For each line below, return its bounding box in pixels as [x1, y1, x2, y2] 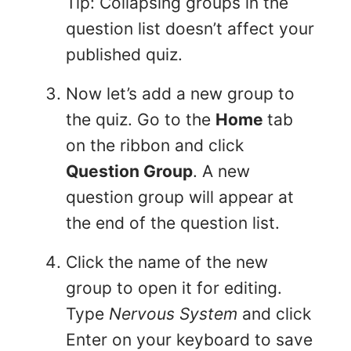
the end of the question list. [66, 212, 280, 233]
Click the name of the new [66, 251, 268, 272]
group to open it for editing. [66, 277, 282, 298]
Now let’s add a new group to [66, 83, 295, 103]
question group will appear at [66, 186, 294, 207]
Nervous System [109, 303, 237, 324]
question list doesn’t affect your [66, 19, 314, 39]
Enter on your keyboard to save [66, 329, 313, 349]
